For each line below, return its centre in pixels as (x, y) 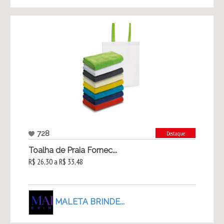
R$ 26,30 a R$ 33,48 (55, 162)
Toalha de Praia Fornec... (72, 150)
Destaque (175, 133)
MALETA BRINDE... (89, 201)
